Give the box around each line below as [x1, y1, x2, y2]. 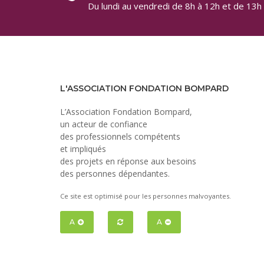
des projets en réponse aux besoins [60, 156, 196, 167]
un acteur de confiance [60, 118, 147, 130]
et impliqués [60, 143, 106, 154]
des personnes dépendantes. [60, 168, 170, 179]
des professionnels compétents [60, 131, 180, 142]
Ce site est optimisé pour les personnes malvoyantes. [60, 192, 231, 200]
